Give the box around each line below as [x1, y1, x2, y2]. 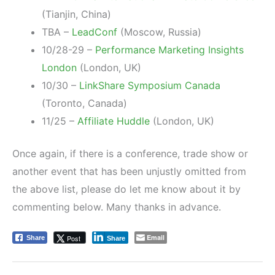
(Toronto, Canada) [42, 96, 127, 109]
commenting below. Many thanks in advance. [12, 200, 221, 213]
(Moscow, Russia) [117, 25, 201, 38]
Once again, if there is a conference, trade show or [12, 147, 248, 160]
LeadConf [72, 25, 117, 38]
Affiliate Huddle [77, 114, 150, 127]
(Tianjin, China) [42, 7, 111, 20]
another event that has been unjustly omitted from [12, 165, 246, 177]
